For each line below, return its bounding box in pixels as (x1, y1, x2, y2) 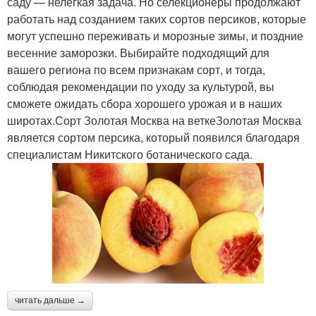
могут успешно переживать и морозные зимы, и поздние (7, 27, 303, 44)
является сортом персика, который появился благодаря (7, 128, 300, 145)
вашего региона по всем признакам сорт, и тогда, (7, 61, 265, 78)
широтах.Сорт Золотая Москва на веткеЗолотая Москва (7, 111, 301, 128)
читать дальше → (15, 296, 85, 306)
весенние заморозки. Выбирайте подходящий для (7, 44, 269, 61)
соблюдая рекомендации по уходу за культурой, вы (7, 78, 274, 95)
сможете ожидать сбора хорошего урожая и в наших (7, 95, 282, 111)
